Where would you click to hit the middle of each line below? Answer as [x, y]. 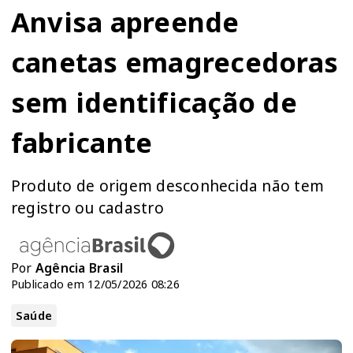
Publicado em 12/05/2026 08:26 [95, 284]
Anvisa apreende [125, 21]
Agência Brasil [79, 268]
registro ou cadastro [87, 207]
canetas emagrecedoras [175, 61]
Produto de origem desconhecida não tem [168, 185]
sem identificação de [154, 102]
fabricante [82, 142]
